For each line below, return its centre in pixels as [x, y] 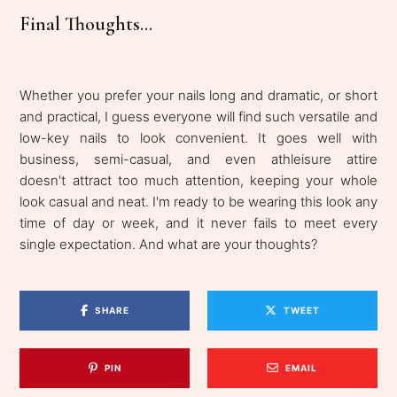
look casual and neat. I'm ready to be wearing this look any [198, 201]
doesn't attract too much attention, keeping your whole [198, 180]
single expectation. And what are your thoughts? [169, 244]
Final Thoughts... [86, 23]
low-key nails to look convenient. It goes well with [198, 137]
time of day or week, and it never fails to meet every [198, 222]
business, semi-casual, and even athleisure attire [198, 159]
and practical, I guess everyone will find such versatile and [198, 116]
